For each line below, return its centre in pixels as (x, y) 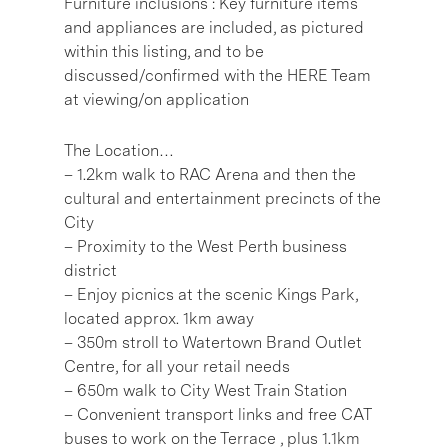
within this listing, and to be (164, 51)
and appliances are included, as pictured (214, 27)
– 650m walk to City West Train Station (205, 390)
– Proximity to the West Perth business (205, 246)
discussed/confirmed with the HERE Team (217, 75)
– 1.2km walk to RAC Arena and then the (210, 174)
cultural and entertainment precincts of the (222, 198)
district (90, 270)
